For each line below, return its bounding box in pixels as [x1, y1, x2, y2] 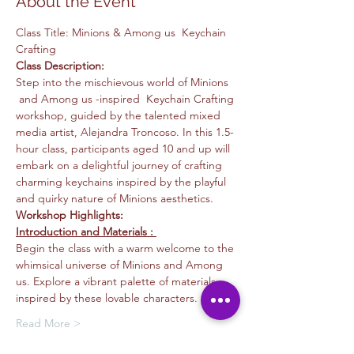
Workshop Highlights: [16, 208, 123, 222]
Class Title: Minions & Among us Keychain [16, 25, 229, 40]
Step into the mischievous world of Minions [16, 75, 232, 89]
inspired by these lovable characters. [16, 291, 198, 305]
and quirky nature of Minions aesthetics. [16, 191, 213, 205]
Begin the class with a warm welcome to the [16, 241, 237, 255]
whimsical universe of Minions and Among [16, 258, 226, 272]
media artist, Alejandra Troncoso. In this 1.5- [16, 125, 234, 139]
